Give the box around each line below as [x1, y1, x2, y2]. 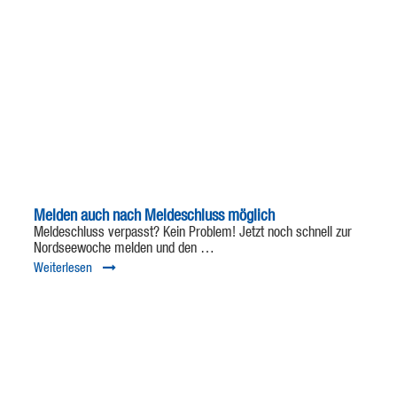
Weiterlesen [33, 261, 92, 276]
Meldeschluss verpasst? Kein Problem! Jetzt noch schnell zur [33, 226, 352, 241]
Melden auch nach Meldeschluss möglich [33, 208, 275, 225]
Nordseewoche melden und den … [33, 242, 214, 257]
